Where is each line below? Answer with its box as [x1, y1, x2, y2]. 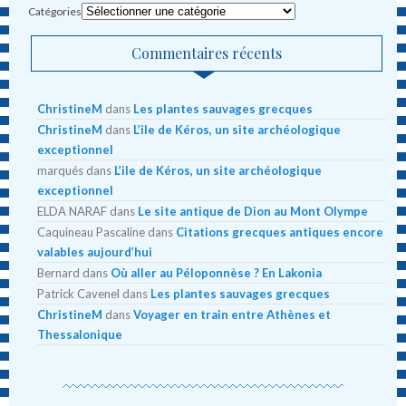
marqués [37, 163, 84, 179]
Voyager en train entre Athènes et [133, 307, 332, 323]
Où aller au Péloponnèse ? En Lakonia [111, 266, 323, 281]
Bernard [37, 266, 81, 281]
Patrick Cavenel [37, 286, 121, 302]
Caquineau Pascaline [37, 225, 146, 240]
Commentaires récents [131, 43, 283, 63]
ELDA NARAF [37, 204, 108, 219]
